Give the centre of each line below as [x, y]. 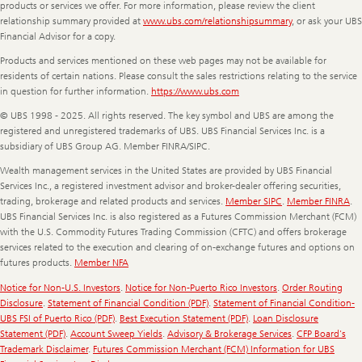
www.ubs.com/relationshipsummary [217, 21]
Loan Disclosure [286, 318]
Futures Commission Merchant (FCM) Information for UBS [214, 349]
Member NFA [101, 263]
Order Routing [312, 287]
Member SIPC [254, 202]
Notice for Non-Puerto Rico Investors [201, 287]
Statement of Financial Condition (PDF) [128, 303]
